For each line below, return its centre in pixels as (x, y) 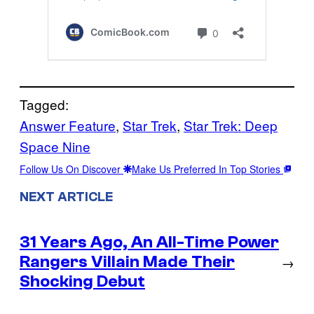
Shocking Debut (82, 281)
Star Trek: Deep (231, 125)
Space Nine (55, 146)
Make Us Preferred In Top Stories (207, 169)
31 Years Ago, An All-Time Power (149, 242)
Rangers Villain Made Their (127, 261)
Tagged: (44, 104)
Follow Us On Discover (71, 169)
